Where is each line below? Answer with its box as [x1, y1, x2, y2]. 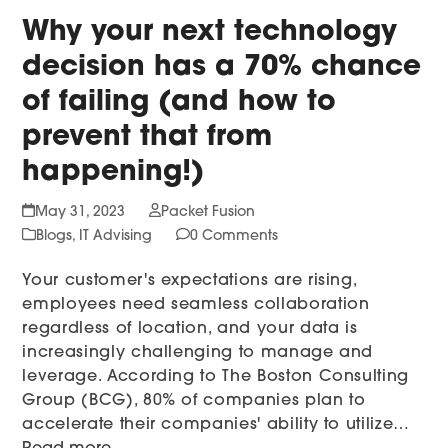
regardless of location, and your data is [22, 320, 358, 337]
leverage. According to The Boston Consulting [22, 368, 410, 385]
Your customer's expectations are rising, [22, 272, 357, 289]
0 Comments [190, 228, 279, 244]
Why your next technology [22, 18, 398, 47]
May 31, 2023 [34, 204, 125, 220]
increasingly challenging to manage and [22, 344, 374, 361]
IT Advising [79, 228, 153, 244]
